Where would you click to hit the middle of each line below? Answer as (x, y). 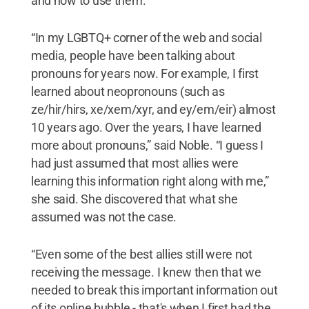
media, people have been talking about (133, 55)
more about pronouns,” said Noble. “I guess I (147, 145)
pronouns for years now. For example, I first (144, 73)
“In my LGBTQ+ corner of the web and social (146, 37)
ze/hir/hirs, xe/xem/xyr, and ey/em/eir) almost (153, 109)
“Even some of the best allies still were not (141, 254)
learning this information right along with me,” (150, 181)
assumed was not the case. (104, 217)
